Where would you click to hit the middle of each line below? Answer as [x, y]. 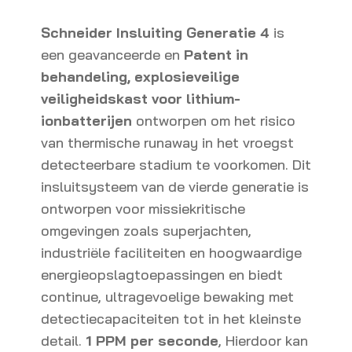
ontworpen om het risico [214, 121]
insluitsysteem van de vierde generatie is [175, 187]
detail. [63, 341]
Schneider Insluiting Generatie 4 [155, 33]
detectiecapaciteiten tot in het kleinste [171, 319]
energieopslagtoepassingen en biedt [162, 275]
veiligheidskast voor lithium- [141, 99]
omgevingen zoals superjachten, [146, 231]
